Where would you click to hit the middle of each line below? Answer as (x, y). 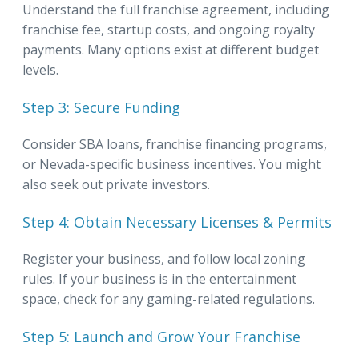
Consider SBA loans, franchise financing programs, (175, 144)
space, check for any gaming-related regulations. (169, 298)
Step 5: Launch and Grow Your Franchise (161, 336)
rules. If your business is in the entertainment (159, 278)
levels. (40, 69)
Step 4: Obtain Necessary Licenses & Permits (177, 222)
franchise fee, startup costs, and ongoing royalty (169, 29)
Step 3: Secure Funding (101, 107)
